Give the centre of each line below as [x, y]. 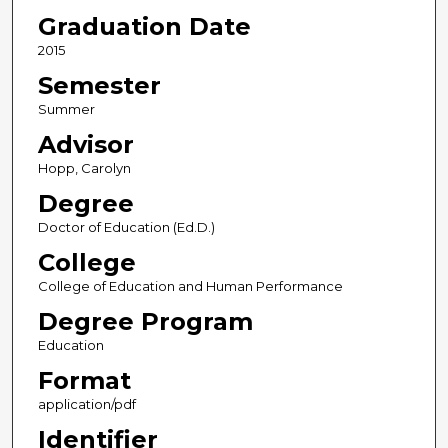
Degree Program [145, 322]
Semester [99, 86]
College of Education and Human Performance [190, 286]
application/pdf [86, 404]
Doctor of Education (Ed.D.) [126, 227]
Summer [66, 109]
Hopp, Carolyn [84, 168]
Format [84, 381]
